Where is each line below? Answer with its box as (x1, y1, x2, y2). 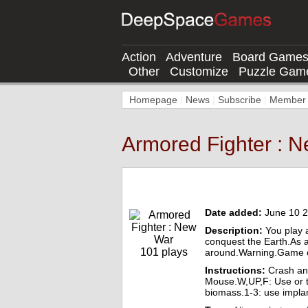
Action (122, 50, 156, 64)
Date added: (205, 207, 262, 218)
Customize (170, 65, 228, 78)
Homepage (129, 94, 177, 105)
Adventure (166, 50, 222, 64)
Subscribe (218, 94, 261, 105)
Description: (205, 225, 263, 236)
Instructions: (205, 265, 265, 276)
